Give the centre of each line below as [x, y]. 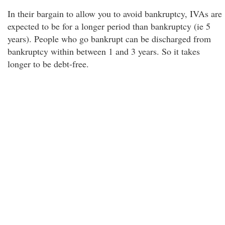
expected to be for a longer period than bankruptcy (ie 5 [109, 26]
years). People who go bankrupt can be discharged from [109, 39]
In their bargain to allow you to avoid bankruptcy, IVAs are [115, 14]
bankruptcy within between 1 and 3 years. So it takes [104, 51]
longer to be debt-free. [48, 64]
